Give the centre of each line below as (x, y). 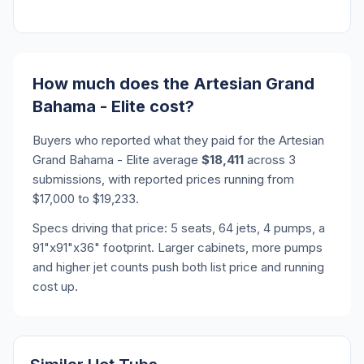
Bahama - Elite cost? (113, 106)
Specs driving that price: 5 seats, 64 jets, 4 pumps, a (179, 228)
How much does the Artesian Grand (173, 84)
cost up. (55, 286)
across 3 (270, 160)
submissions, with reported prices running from (163, 179)
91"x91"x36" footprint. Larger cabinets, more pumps (178, 247)
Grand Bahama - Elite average (117, 160)
